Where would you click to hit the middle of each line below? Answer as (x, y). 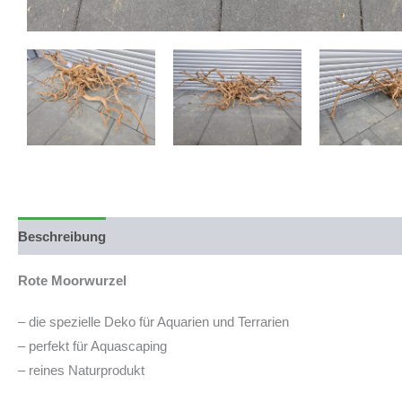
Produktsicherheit (179, 236)
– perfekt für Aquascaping (92, 345)
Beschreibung (62, 236)
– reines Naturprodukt (81, 370)
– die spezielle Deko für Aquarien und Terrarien (153, 321)
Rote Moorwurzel (72, 281)
